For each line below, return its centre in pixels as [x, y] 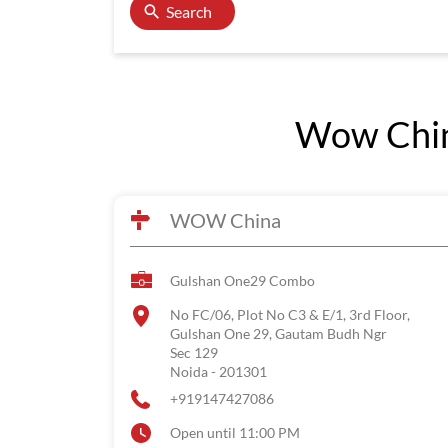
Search [189, 11]
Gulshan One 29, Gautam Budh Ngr [278, 333]
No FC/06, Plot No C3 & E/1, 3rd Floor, [290, 314]
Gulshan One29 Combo [242, 280]
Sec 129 [194, 352]
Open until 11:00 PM [235, 432]
